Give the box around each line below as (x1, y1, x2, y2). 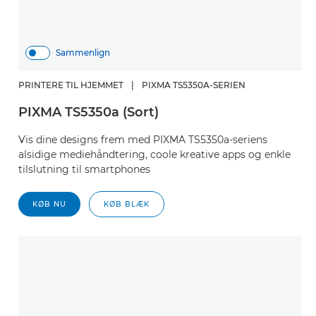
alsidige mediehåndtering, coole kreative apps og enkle (18, 148, 291, 161)
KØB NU (32, 200, 66, 209)
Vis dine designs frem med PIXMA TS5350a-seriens (18, 133, 267, 146)
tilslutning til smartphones (18, 163, 150, 176)
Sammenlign (56, 47, 110, 58)
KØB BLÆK (104, 200, 150, 209)
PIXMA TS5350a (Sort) (18, 104, 159, 120)
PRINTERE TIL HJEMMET (18, 80, 123, 90)
